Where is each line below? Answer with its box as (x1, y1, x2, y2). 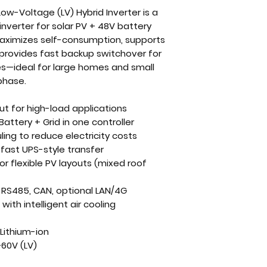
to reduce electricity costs (17, 129, 137, 142)
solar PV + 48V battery (52, 20, 151, 32)
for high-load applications (9, 102, 127, 114)
